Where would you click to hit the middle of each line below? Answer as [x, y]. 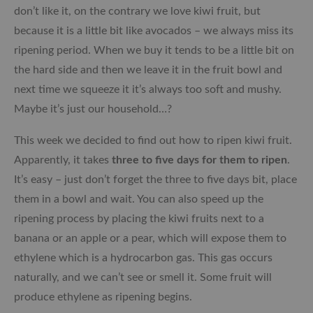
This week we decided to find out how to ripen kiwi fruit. [153, 141]
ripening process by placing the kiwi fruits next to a [139, 219]
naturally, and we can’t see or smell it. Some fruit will [143, 278]
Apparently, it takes [63, 160]
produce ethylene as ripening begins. [103, 297]
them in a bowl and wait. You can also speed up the [139, 199]
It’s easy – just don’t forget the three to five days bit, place [155, 180]
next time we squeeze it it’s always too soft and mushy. [148, 90]
